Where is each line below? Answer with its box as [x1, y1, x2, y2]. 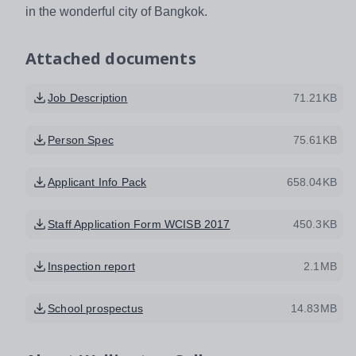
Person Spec [48, 133, 114, 146]
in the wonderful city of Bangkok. [25, 4, 207, 18]
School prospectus [48, 301, 143, 315]
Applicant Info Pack [48, 175, 147, 188]
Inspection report [48, 259, 135, 273]
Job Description [48, 91, 128, 104]
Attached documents [25, 47, 196, 69]
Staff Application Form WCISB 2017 [48, 217, 230, 230]
